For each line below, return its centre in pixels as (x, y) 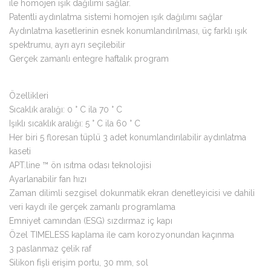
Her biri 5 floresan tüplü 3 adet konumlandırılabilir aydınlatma (128, 137)
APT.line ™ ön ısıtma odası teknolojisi (80, 165)
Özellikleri (29, 96)
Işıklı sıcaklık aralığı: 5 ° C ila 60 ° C (75, 123)
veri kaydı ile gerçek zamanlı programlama (92, 207)
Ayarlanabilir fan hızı (48, 179)
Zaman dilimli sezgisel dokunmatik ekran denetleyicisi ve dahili (132, 193)
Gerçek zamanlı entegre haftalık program (89, 59)
